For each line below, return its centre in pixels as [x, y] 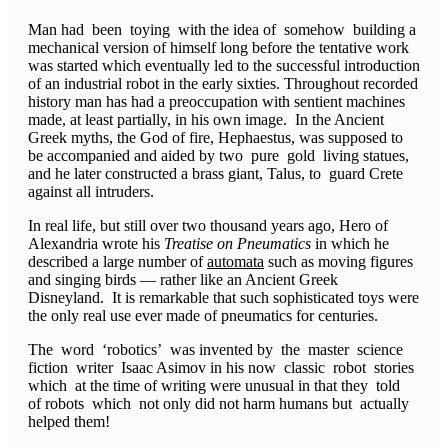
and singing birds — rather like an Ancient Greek [183, 280]
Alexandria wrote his [96, 244]
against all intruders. [91, 192]
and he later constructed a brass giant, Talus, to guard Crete [217, 174]
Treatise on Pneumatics [237, 244]
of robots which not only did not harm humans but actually [220, 404]
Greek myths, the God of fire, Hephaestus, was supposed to [217, 138]
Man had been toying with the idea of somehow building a [222, 30]
